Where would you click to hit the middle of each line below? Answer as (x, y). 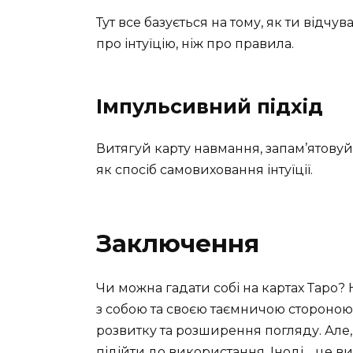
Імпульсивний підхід (210, 107)
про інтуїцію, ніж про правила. (195, 44)
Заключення (178, 244)
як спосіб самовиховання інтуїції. (204, 170)
